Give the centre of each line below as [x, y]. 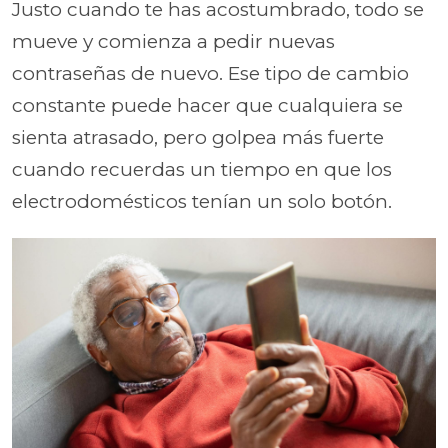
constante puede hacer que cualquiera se [207, 105]
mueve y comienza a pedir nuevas [173, 41]
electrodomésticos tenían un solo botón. [202, 201]
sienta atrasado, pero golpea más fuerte [198, 137]
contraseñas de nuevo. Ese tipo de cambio [210, 73]
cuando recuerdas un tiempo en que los [202, 169]
